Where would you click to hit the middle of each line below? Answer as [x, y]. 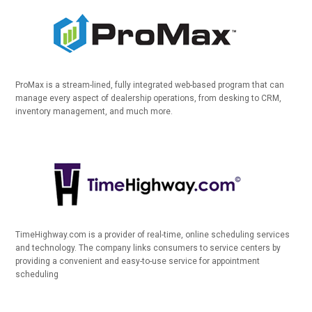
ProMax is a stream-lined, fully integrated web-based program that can [150, 85]
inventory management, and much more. [94, 111]
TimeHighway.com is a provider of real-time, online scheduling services [153, 235]
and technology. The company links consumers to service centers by [148, 248]
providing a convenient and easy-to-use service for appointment [138, 261]
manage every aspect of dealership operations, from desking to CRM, [149, 98]
